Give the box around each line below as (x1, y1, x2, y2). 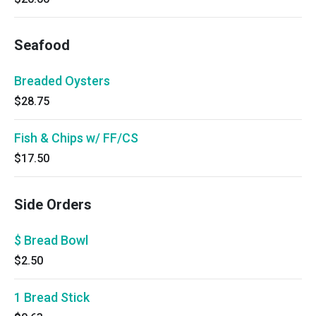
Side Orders (14, 196, 92, 213)
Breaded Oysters (14, 73, 110, 88)
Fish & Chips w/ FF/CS (14, 130, 138, 145)
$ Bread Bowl (14, 233, 88, 248)
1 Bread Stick (14, 290, 90, 305)
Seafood (14, 37, 70, 54)
